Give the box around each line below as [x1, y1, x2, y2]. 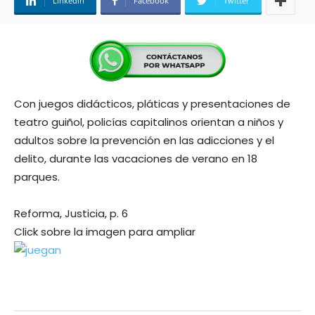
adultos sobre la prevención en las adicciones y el [14, 133, 274, 148]
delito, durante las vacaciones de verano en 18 [14, 151, 257, 166]
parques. [14, 169, 60, 184]
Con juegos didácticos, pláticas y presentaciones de [14, 96, 290, 111]
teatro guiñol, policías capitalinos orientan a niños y [14, 115, 283, 129]
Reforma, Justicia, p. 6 [14, 206, 128, 221]
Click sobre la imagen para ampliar [14, 224, 195, 239]
